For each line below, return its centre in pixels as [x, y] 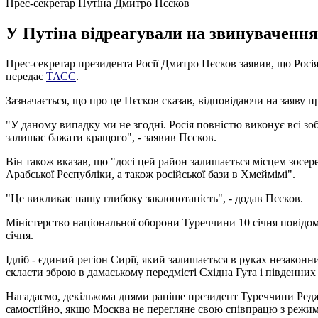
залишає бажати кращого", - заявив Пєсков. [111, 137]
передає [26, 76]
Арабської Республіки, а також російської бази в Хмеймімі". [150, 174]
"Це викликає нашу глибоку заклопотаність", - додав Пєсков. [154, 198]
